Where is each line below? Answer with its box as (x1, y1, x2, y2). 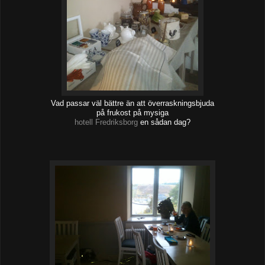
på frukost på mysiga (96, 108, 169, 117)
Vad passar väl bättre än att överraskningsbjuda (51, 99, 214, 108)
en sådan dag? (138, 118, 190, 127)
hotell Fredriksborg (75, 118, 138, 127)
